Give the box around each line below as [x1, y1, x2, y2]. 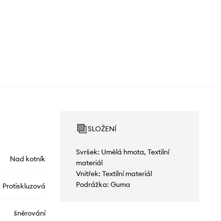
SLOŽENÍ [87, 124, 116, 133]
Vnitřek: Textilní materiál [75, 169, 152, 178]
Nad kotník [9, 154, 45, 163]
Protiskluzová [2, 181, 45, 190]
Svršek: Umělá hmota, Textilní [75, 147, 169, 156]
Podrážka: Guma [75, 180, 130, 189]
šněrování [13, 208, 45, 218]
